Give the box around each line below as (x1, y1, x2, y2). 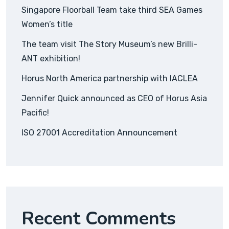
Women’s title (21, 19, 73, 30)
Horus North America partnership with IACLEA (21, 74, 198, 84)
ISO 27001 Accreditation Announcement (21, 128, 177, 138)
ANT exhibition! (21, 54, 80, 64)
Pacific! (21, 108, 49, 118)
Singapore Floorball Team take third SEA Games (21, 5, 202, 15)
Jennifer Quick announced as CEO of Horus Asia (21, 94, 207, 104)
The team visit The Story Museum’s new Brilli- (21, 39, 197, 50)
